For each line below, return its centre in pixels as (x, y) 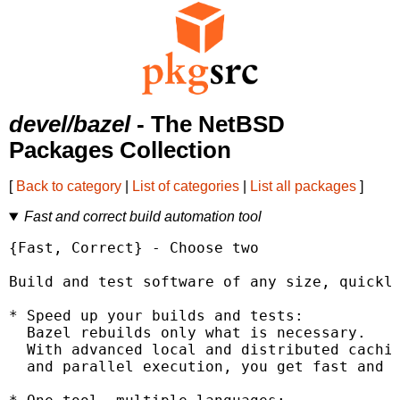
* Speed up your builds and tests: (156, 316)
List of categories (186, 187)
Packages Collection (120, 150)
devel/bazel (70, 125)
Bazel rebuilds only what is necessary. (187, 333)
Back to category (69, 187)
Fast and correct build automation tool (142, 217)
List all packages (303, 187)
